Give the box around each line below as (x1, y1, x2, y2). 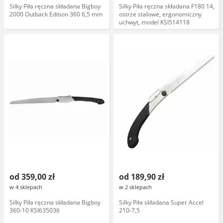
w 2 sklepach (119, 183, 152, 191)
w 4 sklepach (9, 183, 42, 191)
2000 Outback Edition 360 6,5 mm (9, 10, 103, 18)
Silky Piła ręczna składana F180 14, (119, 2, 215, 10)
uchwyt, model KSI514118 (119, 18, 190, 26)
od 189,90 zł (119, 171, 164, 182)
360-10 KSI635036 (9, 206, 60, 215)
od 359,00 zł (9, 171, 55, 182)
